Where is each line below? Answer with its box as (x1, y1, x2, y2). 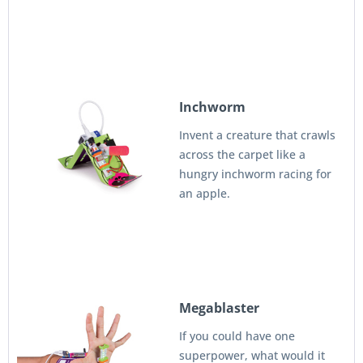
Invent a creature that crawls (179, 127, 335, 143)
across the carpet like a (179, 147, 305, 162)
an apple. (179, 186, 230, 201)
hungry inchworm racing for (179, 166, 331, 181)
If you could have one (179, 328, 295, 344)
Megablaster (179, 299, 259, 317)
